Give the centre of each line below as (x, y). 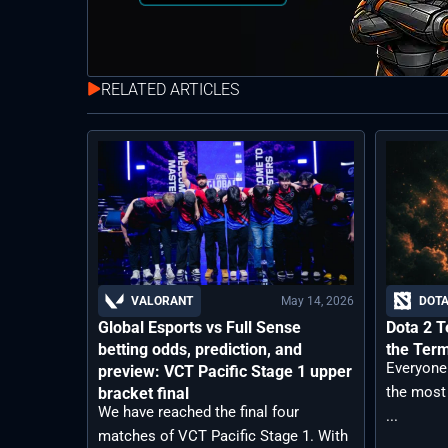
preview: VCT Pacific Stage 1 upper (225, 372)
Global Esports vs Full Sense (199, 328)
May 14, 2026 (318, 300)
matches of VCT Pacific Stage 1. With (223, 436)
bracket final (143, 394)
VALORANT (162, 301)
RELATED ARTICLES (170, 89)
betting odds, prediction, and (200, 350)
